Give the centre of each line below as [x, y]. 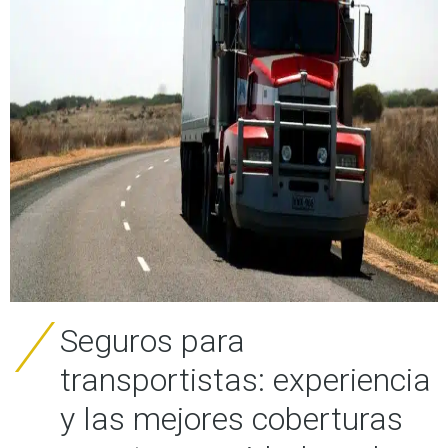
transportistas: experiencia [245, 380]
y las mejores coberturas [231, 419]
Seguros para [152, 341]
